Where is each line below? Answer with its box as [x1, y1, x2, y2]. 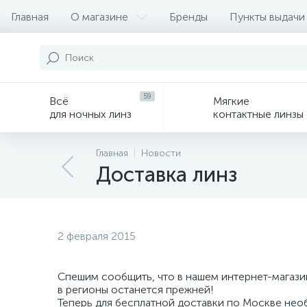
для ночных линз [49, 108, 132, 121]
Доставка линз [96, 162, 237, 187]
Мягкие [213, 95, 249, 108]
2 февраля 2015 [58, 230, 136, 243]
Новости [141, 147, 181, 159]
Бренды [169, 10, 208, 23]
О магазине [71, 10, 128, 23]
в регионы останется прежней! [58, 283, 214, 296]
